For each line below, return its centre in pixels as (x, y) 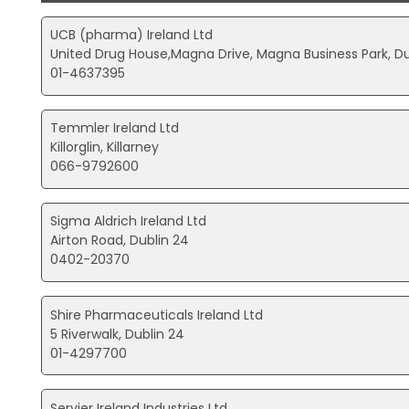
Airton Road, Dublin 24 (120, 241)
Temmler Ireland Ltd (115, 128)
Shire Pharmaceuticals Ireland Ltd (157, 315)
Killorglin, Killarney (105, 147)
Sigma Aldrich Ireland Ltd (129, 221)
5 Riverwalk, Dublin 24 (118, 334)
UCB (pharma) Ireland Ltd (132, 35)
